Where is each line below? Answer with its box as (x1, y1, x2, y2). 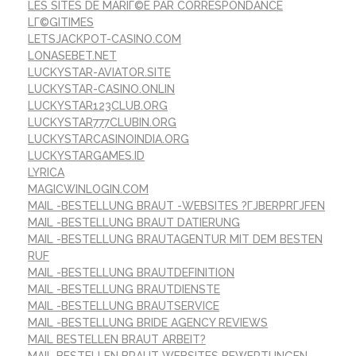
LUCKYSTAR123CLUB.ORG (28, 99, 168, 112)
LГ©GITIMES (28, 15, 94, 29)
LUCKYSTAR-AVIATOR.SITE (28, 65, 171, 79)
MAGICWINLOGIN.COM (28, 182, 149, 195)
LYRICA (28, 165, 64, 179)
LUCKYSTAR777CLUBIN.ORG (28, 115, 176, 129)
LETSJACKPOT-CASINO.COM (28, 32, 181, 45)
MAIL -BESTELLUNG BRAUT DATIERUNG (28, 215, 240, 229)
